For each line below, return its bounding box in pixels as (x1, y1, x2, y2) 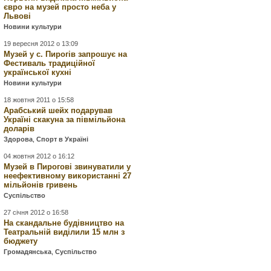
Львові (4, 11, 31, 21)
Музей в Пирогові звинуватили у (4, 162, 131, 171)
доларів (4, 124, 35, 133)
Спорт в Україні (36, 135, 89, 143)
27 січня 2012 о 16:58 (4, 209, 69, 216)
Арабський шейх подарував (4, 106, 113, 115)
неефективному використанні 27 (4, 171, 132, 180)
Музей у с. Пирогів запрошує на (4, 50, 128, 59)
